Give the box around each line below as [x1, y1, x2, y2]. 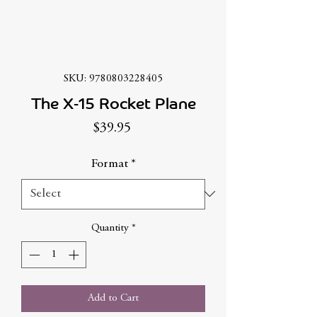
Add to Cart [88, 293, 139, 304]
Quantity [91, 222, 129, 234]
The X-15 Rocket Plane [30, 93, 196, 113]
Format [91, 157, 128, 171]
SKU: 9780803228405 [64, 73, 163, 84]
